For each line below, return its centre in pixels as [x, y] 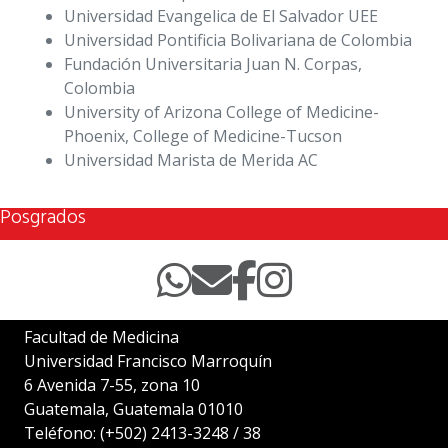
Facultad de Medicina [101, 336]
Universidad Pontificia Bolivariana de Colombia [238, 39]
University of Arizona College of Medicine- [221, 111]
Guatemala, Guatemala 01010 [133, 408]
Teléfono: [62, 432]
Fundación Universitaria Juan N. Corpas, [213, 63]
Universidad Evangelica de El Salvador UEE [221, 15]
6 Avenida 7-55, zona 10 [112, 384]
